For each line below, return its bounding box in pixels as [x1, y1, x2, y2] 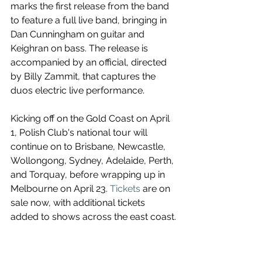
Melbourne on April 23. [11, 182, 110, 194]
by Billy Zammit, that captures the [11, 70, 158, 82]
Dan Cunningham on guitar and [11, 28, 147, 40]
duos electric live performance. [11, 84, 144, 96]
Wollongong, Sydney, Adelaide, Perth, [11, 154, 176, 166]
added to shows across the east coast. [11, 211, 176, 222]
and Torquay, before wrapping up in [11, 168, 167, 180]
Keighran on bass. [11, 42, 89, 54]
